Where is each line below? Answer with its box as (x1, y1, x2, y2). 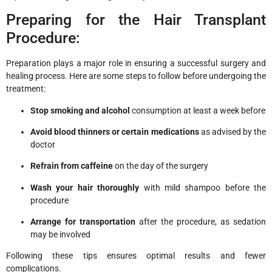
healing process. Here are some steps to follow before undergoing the (6, 71, 266, 81)
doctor (30, 139, 55, 149)
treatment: (6, 84, 46, 94)
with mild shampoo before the (139, 182, 266, 192)
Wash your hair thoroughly (30, 182, 140, 192)
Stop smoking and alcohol (30, 105, 130, 115)
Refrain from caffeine (30, 161, 113, 171)
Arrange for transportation (30, 217, 135, 227)
